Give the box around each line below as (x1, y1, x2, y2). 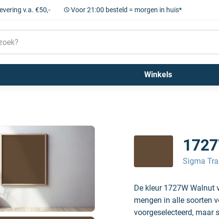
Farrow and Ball (34, 66, 89, 75)
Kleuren (103, 66, 130, 75)
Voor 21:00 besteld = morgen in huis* (70, 6, 182, 14)
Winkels (144, 70, 172, 79)
